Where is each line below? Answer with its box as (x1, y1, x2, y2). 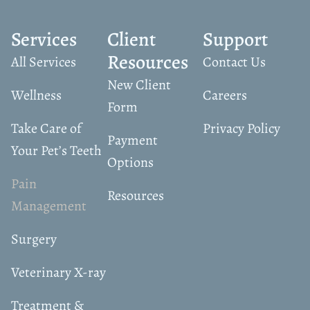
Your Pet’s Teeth (11, 140, 102, 160)
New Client (107, 75, 171, 94)
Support (203, 26, 268, 53)
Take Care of (11, 118, 82, 138)
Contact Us (203, 52, 266, 71)
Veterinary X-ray (11, 262, 106, 282)
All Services (11, 52, 76, 71)
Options (107, 152, 154, 172)
